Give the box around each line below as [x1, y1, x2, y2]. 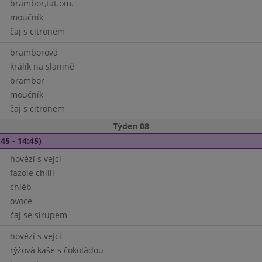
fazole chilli [9, 167, 54, 178]
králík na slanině [9, 61, 74, 72]
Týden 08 [113, 120, 149, 132]
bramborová [9, 47, 58, 58]
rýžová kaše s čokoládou [9, 244, 104, 256]
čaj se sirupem [9, 209, 67, 220]
